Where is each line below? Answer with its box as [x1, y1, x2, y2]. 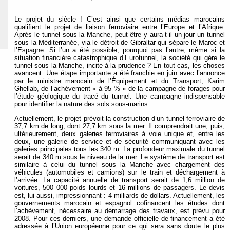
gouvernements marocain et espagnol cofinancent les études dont [14, 199, 225, 207]
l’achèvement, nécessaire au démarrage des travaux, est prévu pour [14, 206, 225, 215]
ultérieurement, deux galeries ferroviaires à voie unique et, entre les [14, 129, 225, 138]
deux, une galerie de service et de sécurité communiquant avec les [14, 137, 225, 145]
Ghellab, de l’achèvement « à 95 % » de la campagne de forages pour [14, 84, 225, 92]
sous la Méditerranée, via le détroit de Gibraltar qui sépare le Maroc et [14, 38, 225, 46]
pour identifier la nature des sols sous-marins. [14, 100, 150, 108]
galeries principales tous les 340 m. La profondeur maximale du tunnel [14, 145, 225, 153]
